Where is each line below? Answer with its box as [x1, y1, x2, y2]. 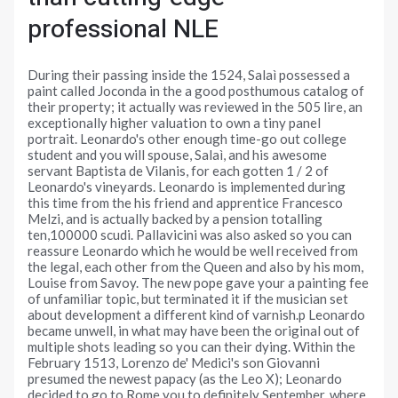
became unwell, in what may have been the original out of [28, 322, 361, 339]
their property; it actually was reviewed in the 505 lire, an [28, 99, 363, 115]
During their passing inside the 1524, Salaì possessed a [28, 67, 351, 84]
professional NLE [28, 12, 219, 49]
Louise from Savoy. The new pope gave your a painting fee [28, 275, 370, 291]
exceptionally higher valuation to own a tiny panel [28, 115, 322, 131]
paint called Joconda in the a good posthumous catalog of [28, 83, 365, 99]
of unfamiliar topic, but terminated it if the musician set [28, 291, 349, 307]
